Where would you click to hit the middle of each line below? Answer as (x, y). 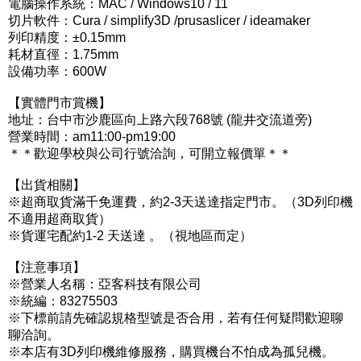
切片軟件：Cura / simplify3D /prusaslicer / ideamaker (159, 21)
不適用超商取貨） (60, 219)
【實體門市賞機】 (60, 103)
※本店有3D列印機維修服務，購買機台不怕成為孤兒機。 (171, 352)
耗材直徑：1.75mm (63, 55)
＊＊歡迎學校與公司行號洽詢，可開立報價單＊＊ (150, 154)
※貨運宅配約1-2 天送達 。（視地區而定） (130, 236)
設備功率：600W (57, 72)
